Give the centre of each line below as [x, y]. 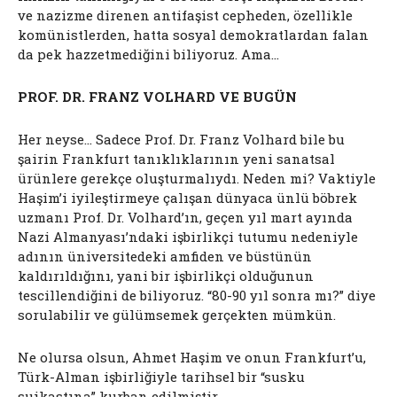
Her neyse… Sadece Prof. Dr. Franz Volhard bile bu [181, 140]
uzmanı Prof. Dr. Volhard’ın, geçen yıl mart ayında [185, 218]
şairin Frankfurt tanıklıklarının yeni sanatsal [176, 159]
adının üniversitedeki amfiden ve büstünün [165, 257]
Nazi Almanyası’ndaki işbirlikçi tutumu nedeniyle [188, 237]
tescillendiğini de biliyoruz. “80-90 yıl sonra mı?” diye [197, 296]
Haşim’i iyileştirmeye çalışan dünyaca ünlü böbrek [187, 198]
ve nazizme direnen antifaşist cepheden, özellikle [185, 16]
